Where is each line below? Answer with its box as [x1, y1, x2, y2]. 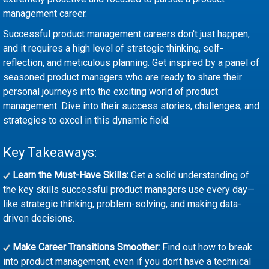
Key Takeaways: [3, 145, 97, 160]
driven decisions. [3, 213, 74, 224]
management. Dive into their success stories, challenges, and [3, 100, 259, 112]
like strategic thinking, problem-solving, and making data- [3, 198, 241, 210]
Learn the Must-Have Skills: [10, 169, 128, 181]
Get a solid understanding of [128, 169, 249, 181]
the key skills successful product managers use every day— [3, 184, 255, 195]
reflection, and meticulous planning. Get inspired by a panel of [3, 57, 259, 68]
